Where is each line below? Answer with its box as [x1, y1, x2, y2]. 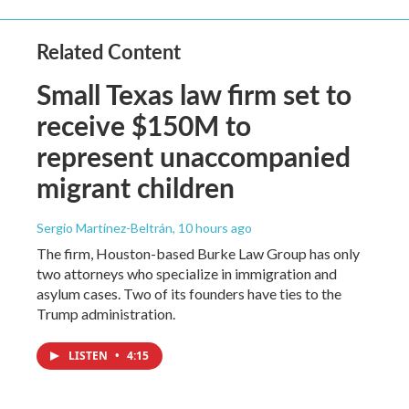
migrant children [37, 168, 235, 206]
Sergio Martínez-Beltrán [37, 220, 173, 236]
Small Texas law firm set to [37, 75, 351, 113]
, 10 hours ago [173, 220, 252, 236]
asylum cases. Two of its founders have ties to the [37, 285, 341, 302]
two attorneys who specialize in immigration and [37, 265, 337, 282]
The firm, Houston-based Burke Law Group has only [37, 245, 360, 262]
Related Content [37, 37, 181, 66]
